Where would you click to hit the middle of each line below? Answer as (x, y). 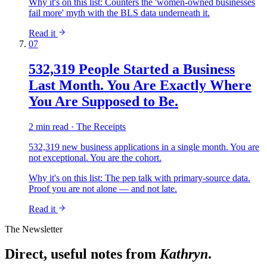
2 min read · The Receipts (77, 126)
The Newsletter (34, 229)
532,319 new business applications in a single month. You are (144, 147)
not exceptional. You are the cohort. (95, 157)
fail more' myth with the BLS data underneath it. (119, 13)
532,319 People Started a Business (132, 69)
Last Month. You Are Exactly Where (140, 85)
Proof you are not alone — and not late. (103, 188)
